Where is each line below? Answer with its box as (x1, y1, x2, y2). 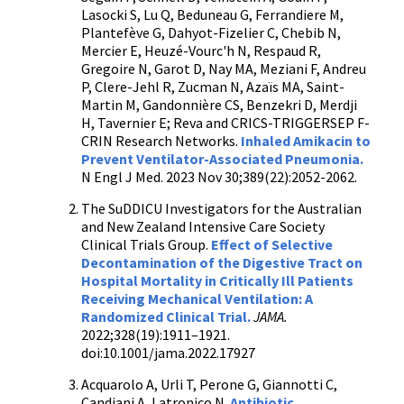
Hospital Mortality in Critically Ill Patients (81, 271, 353, 289)
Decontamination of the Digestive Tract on (81, 253, 363, 271)
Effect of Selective (211, 235, 333, 253)
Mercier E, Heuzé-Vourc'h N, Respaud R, (81, 41, 321, 60)
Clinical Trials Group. (81, 235, 211, 253)
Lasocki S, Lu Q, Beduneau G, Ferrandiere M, (81, 5, 344, 23)
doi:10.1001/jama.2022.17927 (81, 344, 255, 362)
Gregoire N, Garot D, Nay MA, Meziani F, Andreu (81, 60, 366, 78)
